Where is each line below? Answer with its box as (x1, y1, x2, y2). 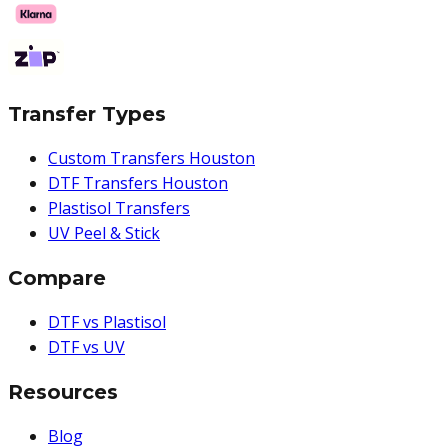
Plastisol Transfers (48, 197, 190, 220)
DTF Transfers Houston (48, 172, 228, 195)
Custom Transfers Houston (48, 147, 255, 170)
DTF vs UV (48, 336, 125, 359)
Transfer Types (8, 102, 166, 127)
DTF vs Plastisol (48, 311, 166, 334)
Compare (8, 266, 106, 291)
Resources (8, 380, 118, 405)
